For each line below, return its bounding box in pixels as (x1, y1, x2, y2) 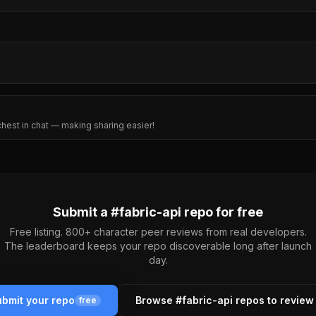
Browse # (135, 294, 182, 306)
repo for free (181, 205, 263, 219)
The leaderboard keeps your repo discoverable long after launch (4, 240, 312, 252)
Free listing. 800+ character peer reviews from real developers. (9, 226, 307, 238)
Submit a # (53, 205, 119, 219)
